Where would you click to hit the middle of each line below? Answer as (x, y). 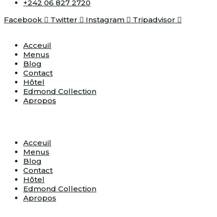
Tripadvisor (154, 19)
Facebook (23, 19)
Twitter (64, 19)
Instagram (105, 19)
